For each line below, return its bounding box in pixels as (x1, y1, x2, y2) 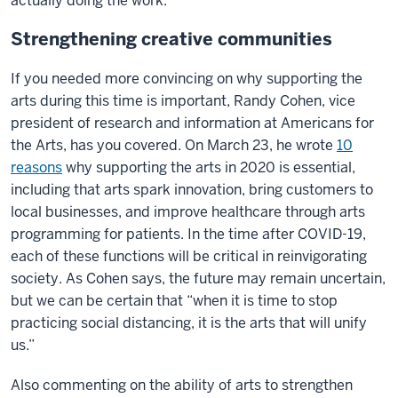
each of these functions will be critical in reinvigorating (11, 246, 367, 266)
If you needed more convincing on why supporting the (11, 68, 362, 88)
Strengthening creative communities (11, 27, 332, 51)
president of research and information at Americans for (11, 113, 374, 132)
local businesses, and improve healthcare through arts (11, 202, 365, 221)
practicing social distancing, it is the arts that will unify (11, 313, 367, 332)
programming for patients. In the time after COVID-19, (11, 224, 366, 243)
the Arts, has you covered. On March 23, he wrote (11, 135, 333, 155)
